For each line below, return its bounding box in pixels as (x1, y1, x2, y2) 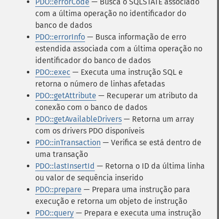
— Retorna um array (122, 114, 194, 124)
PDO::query (35, 208, 74, 218)
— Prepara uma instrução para (82, 185, 190, 194)
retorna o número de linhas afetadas (35, 79, 165, 88)
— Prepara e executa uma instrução (74, 208, 201, 218)
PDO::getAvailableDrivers (35, 114, 122, 124)
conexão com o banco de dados (35, 103, 147, 112)
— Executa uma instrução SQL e (70, 67, 183, 77)
